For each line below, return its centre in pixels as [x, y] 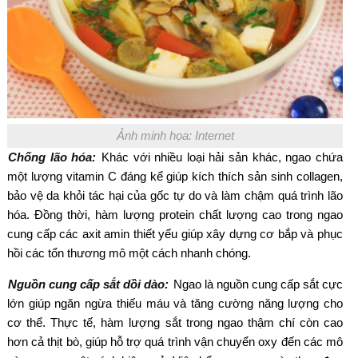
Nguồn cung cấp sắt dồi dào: [90, 284]
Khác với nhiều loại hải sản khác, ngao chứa [222, 157]
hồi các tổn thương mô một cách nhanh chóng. [129, 253]
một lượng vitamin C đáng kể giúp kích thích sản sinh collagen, [175, 176]
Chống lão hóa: [54, 157]
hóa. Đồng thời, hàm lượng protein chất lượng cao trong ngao [175, 214]
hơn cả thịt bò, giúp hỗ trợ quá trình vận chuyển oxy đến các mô [175, 341]
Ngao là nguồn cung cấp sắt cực [258, 284]
